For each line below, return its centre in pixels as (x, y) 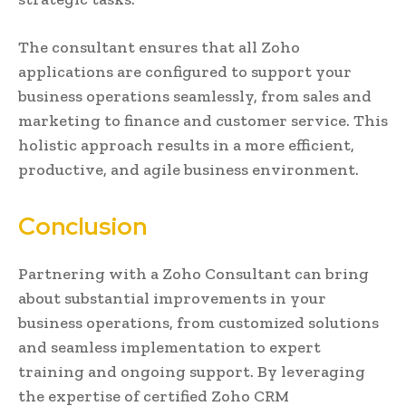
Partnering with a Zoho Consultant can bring (193, 273)
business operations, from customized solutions (198, 322)
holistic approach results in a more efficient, (186, 145)
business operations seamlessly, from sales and (195, 96)
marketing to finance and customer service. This (203, 120)
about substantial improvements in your (172, 298)
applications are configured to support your (185, 71)
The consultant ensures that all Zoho (159, 47)
